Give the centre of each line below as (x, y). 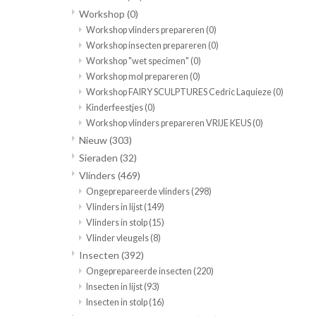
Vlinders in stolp (117, 223)
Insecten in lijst (115, 287)
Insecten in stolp (117, 303)
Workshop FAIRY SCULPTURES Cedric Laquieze (180, 92)
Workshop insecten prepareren (147, 46)
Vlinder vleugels (118, 238)
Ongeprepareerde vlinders (139, 192)
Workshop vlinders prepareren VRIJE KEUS (169, 123)
